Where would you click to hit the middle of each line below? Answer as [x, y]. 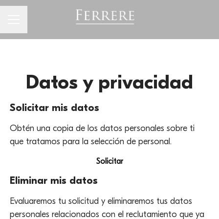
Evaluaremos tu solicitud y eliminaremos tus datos [101, 201]
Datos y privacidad [109, 82]
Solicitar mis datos [55, 108]
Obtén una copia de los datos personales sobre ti [102, 128]
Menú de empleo [37, 25]
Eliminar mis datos [54, 180]
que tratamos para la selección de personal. [91, 142]
